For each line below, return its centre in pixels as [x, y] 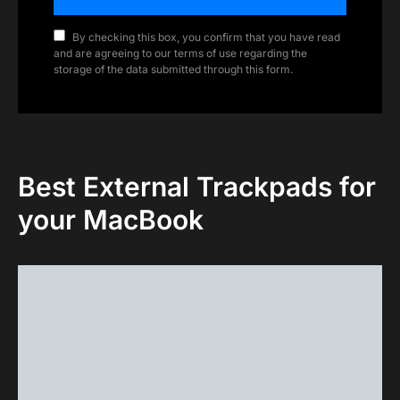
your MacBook [111, 220]
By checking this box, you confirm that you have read [206, 37]
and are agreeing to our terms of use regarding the [180, 53]
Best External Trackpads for [197, 187]
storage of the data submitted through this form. [173, 69]
